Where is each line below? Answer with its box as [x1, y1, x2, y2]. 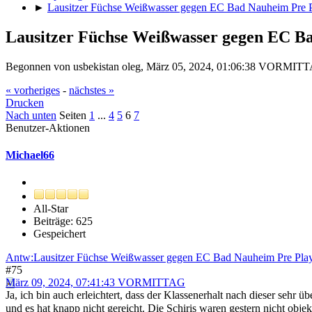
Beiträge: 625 [33, 215, 93, 228]
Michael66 [6, 148, 54, 161]
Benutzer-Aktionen [6, 121, 90, 134]
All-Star [33, 203, 68, 215]
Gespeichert [33, 228, 86, 240]
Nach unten [6, 109, 56, 121]
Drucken [6, 96, 44, 109]
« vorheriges [6, 84, 60, 96]
